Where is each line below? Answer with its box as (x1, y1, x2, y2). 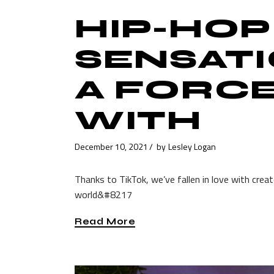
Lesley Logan (168, 140, 216, 154)
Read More (75, 216, 136, 228)
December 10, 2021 (75, 140, 148, 154)
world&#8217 (75, 187, 132, 202)
